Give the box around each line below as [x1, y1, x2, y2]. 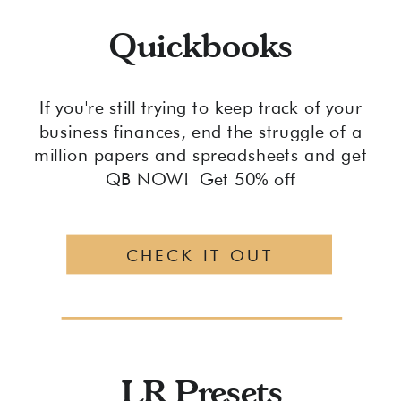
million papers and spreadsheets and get [34, 145, 367, 166]
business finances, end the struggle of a [38, 121, 363, 142]
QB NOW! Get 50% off [105, 168, 296, 190]
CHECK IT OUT [125, 245, 275, 266]
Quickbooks [108, 24, 293, 65]
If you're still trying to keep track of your [38, 98, 363, 118]
